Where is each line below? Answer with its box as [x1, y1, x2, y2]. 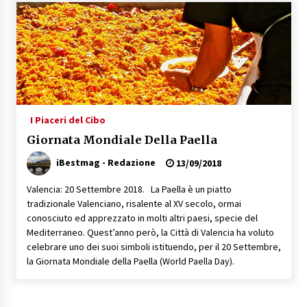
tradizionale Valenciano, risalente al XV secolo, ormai [26, 197, 241, 210]
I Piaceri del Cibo [29, 113, 106, 126]
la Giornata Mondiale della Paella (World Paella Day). [26, 254, 234, 267]
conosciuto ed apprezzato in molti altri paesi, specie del [26, 211, 258, 224]
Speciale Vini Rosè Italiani [93, 78, 199, 88]
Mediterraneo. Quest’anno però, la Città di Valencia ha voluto [26, 225, 274, 238]
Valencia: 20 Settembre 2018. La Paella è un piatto [26, 182, 232, 195]
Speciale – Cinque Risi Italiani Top [93, 16, 234, 26]
